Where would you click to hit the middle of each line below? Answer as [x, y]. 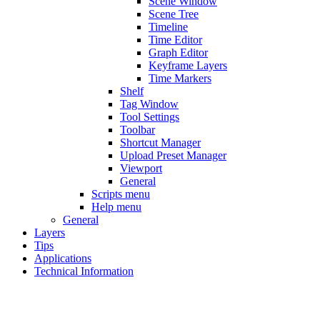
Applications [63, 258]
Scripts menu [121, 194]
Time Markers [180, 78]
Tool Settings [150, 117]
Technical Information [84, 271]
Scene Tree [174, 14]
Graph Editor [178, 52]
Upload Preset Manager [173, 155]
